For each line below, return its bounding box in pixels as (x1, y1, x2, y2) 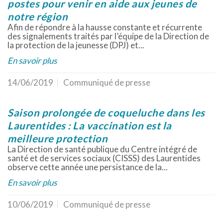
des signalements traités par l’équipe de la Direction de (7, 31, 209, 41)
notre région (7, 10, 68, 22)
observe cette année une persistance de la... (7, 162, 168, 172)
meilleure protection (7, 132, 108, 144)
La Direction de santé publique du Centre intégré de (7, 144, 197, 154)
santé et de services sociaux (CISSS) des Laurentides (7, 153, 201, 163)
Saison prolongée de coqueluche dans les (7, 107, 205, 118)
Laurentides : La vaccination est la (7, 119, 172, 131)
